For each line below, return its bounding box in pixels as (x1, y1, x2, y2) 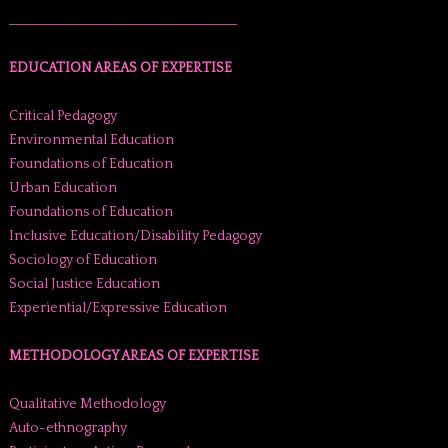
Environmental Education (8, 132, 174, 148)
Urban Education (8, 180, 117, 196)
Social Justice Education (8, 276, 160, 292)
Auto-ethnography (8, 420, 127, 436)
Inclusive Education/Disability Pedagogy (8, 228, 262, 244)
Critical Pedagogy (8, 108, 117, 124)
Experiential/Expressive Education (8, 300, 227, 316)
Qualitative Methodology (8, 396, 166, 412)
